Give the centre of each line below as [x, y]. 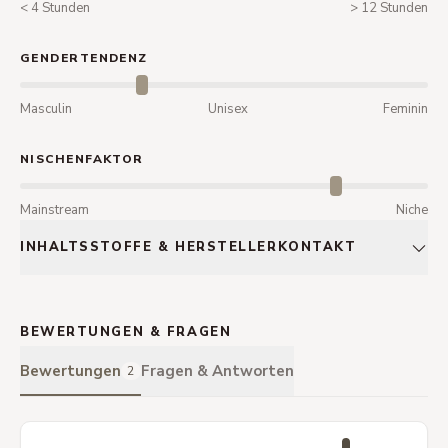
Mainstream [54, 210]
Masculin [46, 109]
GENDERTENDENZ [84, 58]
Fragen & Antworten [217, 371]
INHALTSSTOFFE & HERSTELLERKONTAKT [188, 247]
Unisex [227, 109]
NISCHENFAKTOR [82, 159]
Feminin [405, 109]
